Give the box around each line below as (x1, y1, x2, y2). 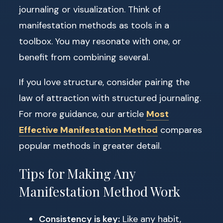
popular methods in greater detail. (19, 140, 161, 152)
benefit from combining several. (19, 51, 150, 64)
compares (158, 124, 202, 136)
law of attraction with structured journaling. (19, 92, 201, 105)
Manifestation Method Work (19, 182, 180, 200)
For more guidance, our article (19, 108, 146, 120)
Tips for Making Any (19, 164, 135, 182)
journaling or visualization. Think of (19, 3, 161, 16)
